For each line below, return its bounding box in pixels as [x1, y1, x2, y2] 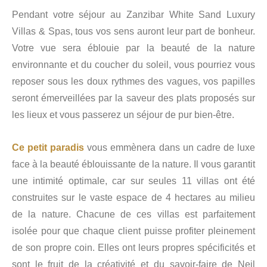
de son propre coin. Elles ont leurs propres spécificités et [12, 243, 255, 253]
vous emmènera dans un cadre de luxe [87, 142, 256, 153]
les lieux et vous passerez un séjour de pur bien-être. [12, 110, 234, 120]
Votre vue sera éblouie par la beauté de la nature [12, 43, 255, 54]
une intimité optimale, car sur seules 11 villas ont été [12, 176, 255, 187]
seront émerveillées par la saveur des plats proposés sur [12, 93, 255, 104]
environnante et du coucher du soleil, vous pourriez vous [12, 60, 255, 70]
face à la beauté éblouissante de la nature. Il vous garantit [12, 159, 255, 170]
